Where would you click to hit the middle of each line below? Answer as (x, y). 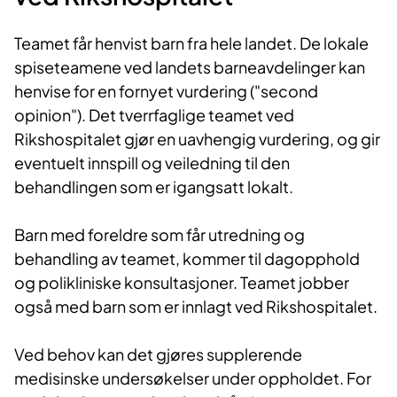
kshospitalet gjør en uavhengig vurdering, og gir (204, 139)
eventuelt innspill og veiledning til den (152, 163)
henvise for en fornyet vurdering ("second (166, 91)
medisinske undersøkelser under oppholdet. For (193, 378)
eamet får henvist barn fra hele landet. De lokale (195, 43)
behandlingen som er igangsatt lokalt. (154, 187)
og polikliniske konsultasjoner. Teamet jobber (182, 283)
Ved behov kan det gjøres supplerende (158, 354)
